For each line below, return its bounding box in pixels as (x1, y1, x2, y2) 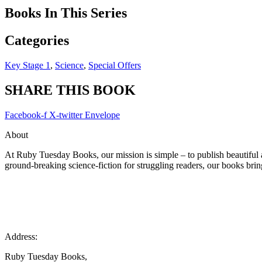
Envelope (85, 109, 120, 120)
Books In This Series (5, 5, 127, 21)
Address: (5, 231, 37, 242)
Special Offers (88, 60, 141, 71)
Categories (5, 33, 69, 49)
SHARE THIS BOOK (5, 82, 136, 98)
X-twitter (49, 109, 82, 120)
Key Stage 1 (5, 60, 50, 71)
